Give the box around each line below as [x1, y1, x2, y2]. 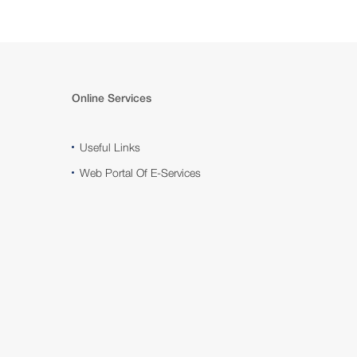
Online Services [72, 91, 151, 104]
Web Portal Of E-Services [80, 165, 201, 179]
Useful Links [80, 139, 140, 154]
